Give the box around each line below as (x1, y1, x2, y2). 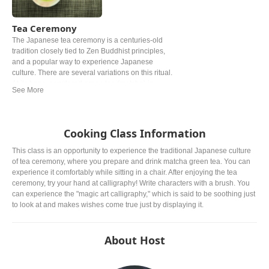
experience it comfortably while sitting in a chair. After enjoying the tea (12, 168, 237, 177)
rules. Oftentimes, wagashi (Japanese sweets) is (12, 101, 169, 110)
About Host (104, 233, 165, 248)
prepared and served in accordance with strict (12, 90, 160, 99)
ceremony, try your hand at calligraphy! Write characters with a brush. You (12, 179, 250, 188)
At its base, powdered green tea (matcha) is (12, 79, 153, 88)
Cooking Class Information (63, 126, 206, 141)
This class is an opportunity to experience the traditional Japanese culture (12, 147, 251, 156)
